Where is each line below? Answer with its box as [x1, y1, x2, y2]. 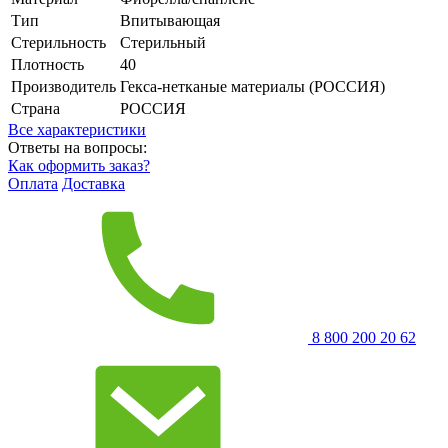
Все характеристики [8, 120, 146, 138]
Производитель [11, 77, 116, 95]
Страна [11, 99, 60, 117]
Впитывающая [120, 11, 220, 29]
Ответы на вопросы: [8, 138, 147, 156]
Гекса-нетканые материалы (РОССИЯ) [120, 77, 385, 95]
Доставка [62, 174, 125, 192]
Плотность [11, 55, 84, 73]
